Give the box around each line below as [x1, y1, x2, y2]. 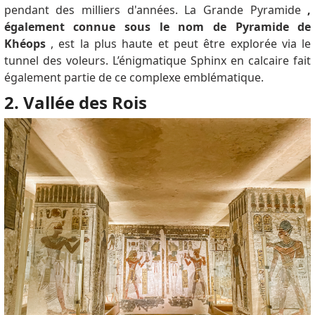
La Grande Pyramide [184, 2, 308, 18]
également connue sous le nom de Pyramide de [4, 19, 311, 35]
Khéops [4, 36, 46, 52]
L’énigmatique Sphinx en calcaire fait [112, 53, 311, 69]
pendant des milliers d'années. [4, 2, 185, 18]
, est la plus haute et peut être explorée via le [45, 36, 311, 52]
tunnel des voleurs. [4, 53, 112, 69]
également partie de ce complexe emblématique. [4, 70, 264, 86]
